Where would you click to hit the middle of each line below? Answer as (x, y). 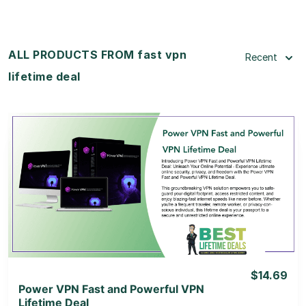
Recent (261, 57)
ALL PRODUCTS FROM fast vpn (97, 54)
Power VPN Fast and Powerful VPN (111, 289)
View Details (153, 167)
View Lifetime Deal (153, 201)
